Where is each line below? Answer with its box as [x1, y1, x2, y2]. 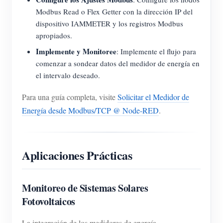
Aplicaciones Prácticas [22, 146, 132, 164]
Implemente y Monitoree [36, 45, 116, 57]
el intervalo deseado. [36, 70, 100, 80]
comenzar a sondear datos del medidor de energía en [36, 58, 200, 68]
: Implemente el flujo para [116, 46, 196, 56]
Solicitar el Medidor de [117, 91, 189, 102]
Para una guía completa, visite [22, 91, 117, 102]
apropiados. [36, 30, 72, 40]
